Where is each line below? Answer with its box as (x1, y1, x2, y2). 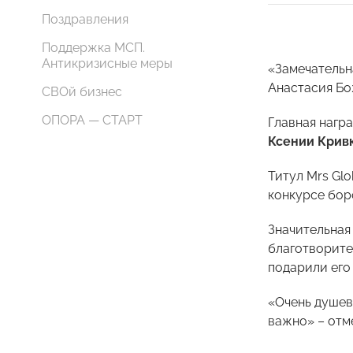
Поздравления (42, 12, 128, 27)
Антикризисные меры (42, 56, 173, 71)
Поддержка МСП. (42, 40, 145, 55)
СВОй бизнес (42, 84, 122, 99)
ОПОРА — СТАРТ (42, 113, 143, 128)
